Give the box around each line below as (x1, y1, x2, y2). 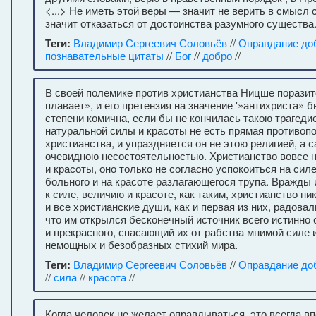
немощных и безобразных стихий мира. (45, 237, 238, 252)
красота (88, 269, 126, 284)
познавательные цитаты (45, 48, 164, 63)
